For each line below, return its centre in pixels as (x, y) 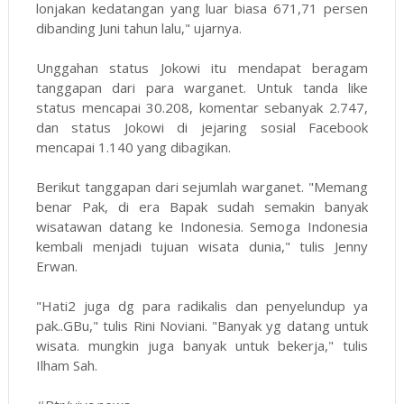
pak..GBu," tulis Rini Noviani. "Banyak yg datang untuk (202, 325)
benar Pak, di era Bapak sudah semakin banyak (202, 206)
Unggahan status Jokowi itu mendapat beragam (202, 67)
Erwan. (56, 266)
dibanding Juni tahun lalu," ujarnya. (138, 28)
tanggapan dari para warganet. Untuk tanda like (202, 87)
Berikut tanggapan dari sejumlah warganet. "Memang (202, 186)
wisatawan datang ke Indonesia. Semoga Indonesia (202, 226)
